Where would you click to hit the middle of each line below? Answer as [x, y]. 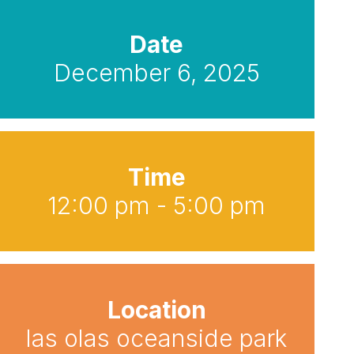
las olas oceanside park [156, 338]
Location [156, 310]
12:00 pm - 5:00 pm [156, 205]
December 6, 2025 [156, 73]
